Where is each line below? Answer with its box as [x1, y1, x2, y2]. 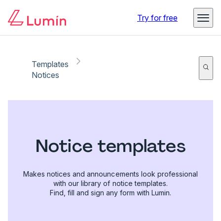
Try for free [137, 13, 178, 23]
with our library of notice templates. [53, 179, 168, 187]
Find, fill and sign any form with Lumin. [49, 188, 172, 197]
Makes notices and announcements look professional [23, 169, 198, 178]
